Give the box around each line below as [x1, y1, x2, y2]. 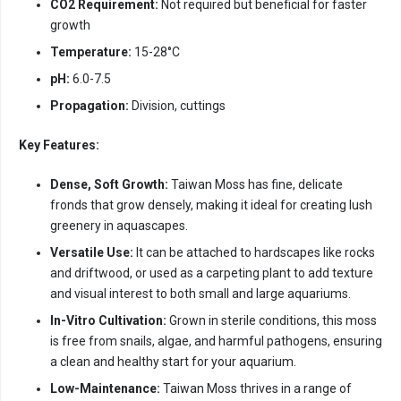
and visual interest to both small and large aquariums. [50, 286, 351, 302]
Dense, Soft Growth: [50, 177, 168, 192]
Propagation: [50, 98, 129, 114]
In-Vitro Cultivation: [50, 313, 166, 328]
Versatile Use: [50, 245, 133, 260]
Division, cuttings [129, 98, 226, 114]
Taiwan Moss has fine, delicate [168, 177, 343, 192]
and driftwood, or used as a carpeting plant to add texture [50, 266, 373, 281]
